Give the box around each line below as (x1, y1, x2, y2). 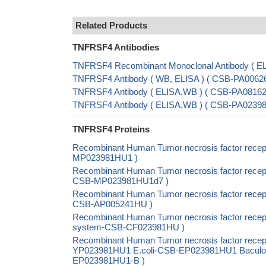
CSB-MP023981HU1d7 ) (72, 176, 169, 186)
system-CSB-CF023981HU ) (72, 222, 185, 232)
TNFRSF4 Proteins (72, 124, 150, 134)
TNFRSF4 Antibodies (72, 42, 159, 52)
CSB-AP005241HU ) (72, 199, 153, 209)
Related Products (75, 20, 147, 30)
